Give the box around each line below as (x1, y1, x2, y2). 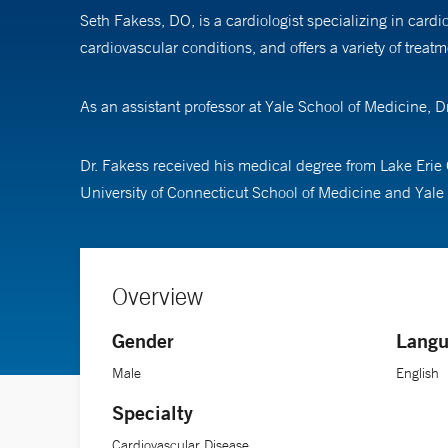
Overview (112, 281, 203, 310)
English (396, 363, 440, 382)
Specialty (112, 399, 193, 425)
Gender (112, 327, 174, 353)
